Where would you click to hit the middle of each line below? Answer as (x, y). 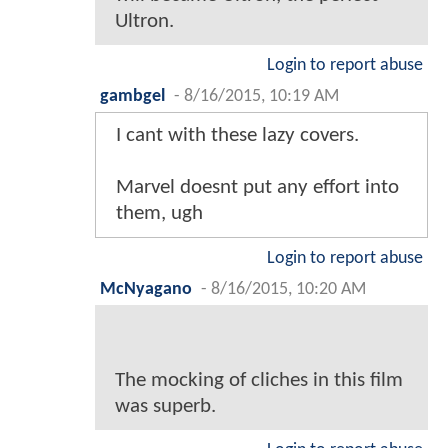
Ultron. (144, 21)
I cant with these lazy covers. (237, 135)
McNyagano (146, 289)
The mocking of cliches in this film (259, 380)
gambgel (132, 96)
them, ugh (159, 213)
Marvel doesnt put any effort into (257, 187)
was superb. (165, 406)
